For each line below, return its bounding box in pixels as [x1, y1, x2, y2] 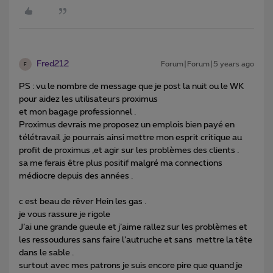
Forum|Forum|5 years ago [161, 60, 254, 68]
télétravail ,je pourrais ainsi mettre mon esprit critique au [19, 133, 242, 143]
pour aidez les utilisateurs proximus [19, 95, 158, 104]
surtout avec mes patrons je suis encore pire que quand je [19, 261, 243, 271]
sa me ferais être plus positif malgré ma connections [19, 159, 222, 168]
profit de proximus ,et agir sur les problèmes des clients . [19, 146, 239, 155]
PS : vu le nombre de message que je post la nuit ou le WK [19, 82, 244, 91]
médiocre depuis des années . [19, 172, 133, 181]
